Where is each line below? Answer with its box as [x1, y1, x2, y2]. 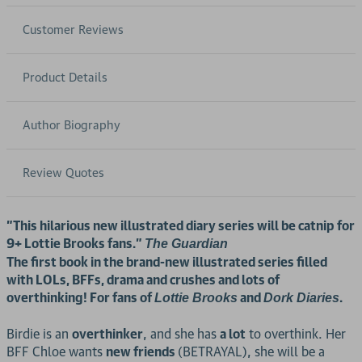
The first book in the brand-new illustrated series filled [6, 253, 327, 270]
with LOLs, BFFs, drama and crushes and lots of [6, 271, 280, 288]
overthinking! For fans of [6, 288, 154, 305]
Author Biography [23, 116, 120, 133]
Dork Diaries [263, 290, 339, 305]
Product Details [23, 69, 107, 85]
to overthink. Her [246, 325, 346, 342]
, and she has [143, 325, 220, 342]
